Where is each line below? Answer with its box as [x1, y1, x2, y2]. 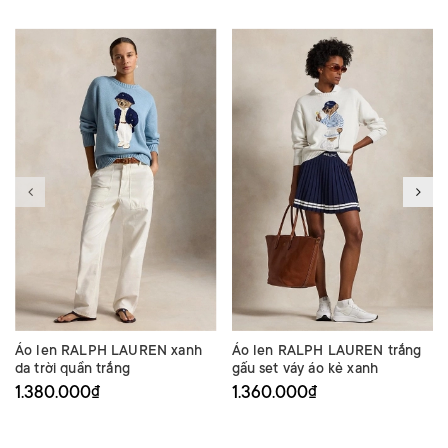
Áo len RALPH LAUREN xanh [15, 341, 202, 358]
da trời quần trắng [15, 359, 130, 376]
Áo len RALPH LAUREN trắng [231, 341, 422, 358]
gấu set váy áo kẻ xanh [231, 359, 379, 376]
